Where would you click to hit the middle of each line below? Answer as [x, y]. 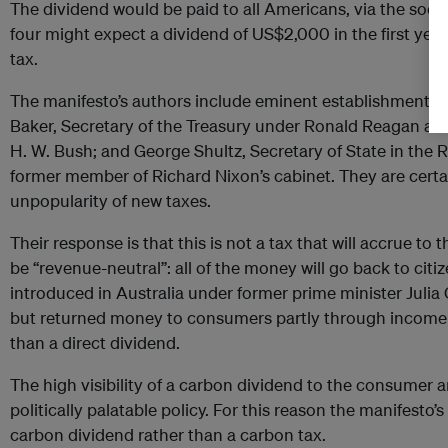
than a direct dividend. [95, 343]
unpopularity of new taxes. [110, 201]
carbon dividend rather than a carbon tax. [168, 435]
